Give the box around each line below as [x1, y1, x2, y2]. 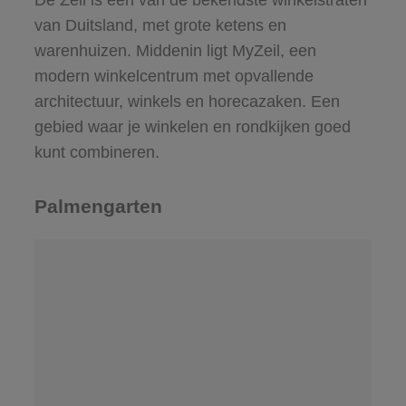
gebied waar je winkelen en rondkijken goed [34, 118, 351, 137]
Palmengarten [34, 196, 162, 217]
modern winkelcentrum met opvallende [34, 67, 314, 86]
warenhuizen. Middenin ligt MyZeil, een [34, 42, 316, 61]
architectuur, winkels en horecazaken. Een [34, 92, 340, 111]
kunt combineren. [34, 143, 159, 162]
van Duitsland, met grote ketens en [34, 16, 286, 35]
